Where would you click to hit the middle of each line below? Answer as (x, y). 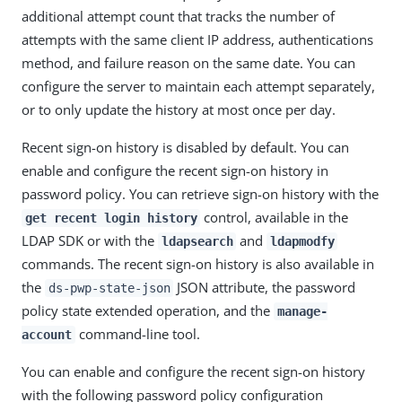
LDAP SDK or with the (90, 240)
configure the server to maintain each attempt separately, (198, 86)
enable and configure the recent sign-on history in (175, 170)
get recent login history (111, 218)
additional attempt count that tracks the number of (178, 16)
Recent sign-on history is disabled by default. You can (185, 147)
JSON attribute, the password (265, 287)
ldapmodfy (302, 241)
